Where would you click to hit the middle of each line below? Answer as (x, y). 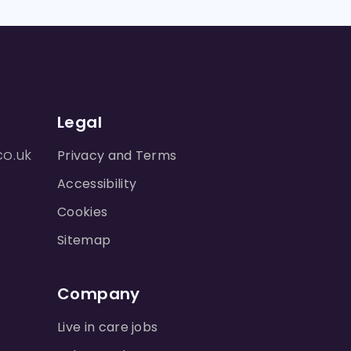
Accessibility (97, 184)
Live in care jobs (108, 327)
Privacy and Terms (117, 156)
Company (99, 294)
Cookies (83, 212)
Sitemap (84, 240)
